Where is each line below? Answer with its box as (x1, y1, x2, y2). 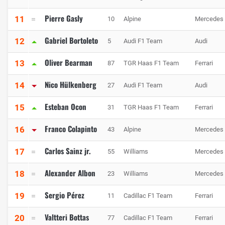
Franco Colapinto (45, 123, 97, 135)
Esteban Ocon (45, 101, 86, 113)
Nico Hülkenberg (45, 79, 96, 90)
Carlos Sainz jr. (45, 145, 91, 157)
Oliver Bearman (45, 57, 92, 68)
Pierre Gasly (45, 13, 83, 24)
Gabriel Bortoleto (45, 35, 98, 46)
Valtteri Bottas (45, 211, 89, 223)
